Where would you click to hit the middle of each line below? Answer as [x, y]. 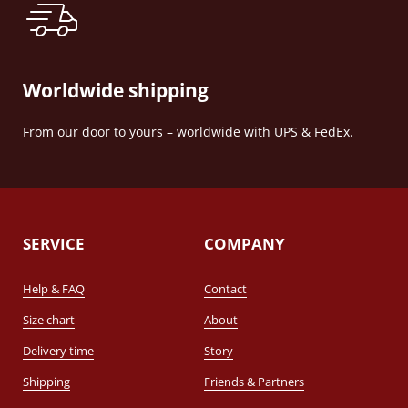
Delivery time [58, 351]
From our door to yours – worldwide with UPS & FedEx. [188, 132]
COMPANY [245, 243]
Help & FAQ [54, 289]
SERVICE [54, 243]
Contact [225, 289]
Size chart [49, 320]
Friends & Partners [254, 382]
